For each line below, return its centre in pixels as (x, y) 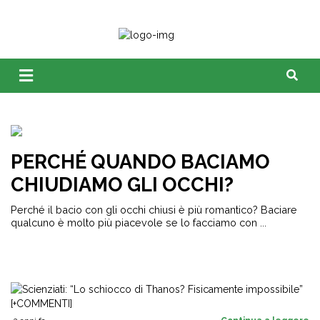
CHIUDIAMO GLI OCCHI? (122, 185)
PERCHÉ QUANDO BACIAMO (140, 162)
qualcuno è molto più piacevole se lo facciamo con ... (139, 222)
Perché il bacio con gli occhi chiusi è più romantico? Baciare (154, 210)
